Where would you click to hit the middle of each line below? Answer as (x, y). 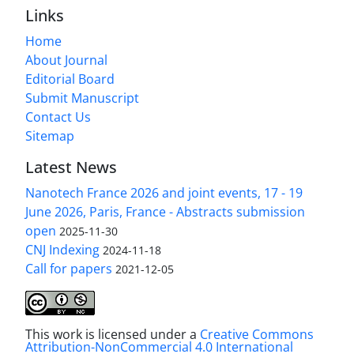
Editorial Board (70, 79)
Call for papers (69, 268)
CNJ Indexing (62, 249)
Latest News (71, 167)
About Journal (66, 60)
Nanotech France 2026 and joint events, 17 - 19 (164, 192)
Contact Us (58, 117)
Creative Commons (257, 334)
